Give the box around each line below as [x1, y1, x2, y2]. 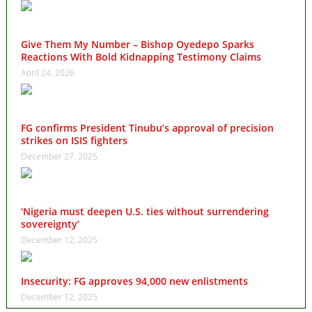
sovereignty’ [20, 217, 79, 231]
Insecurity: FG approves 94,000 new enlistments [20, 274, 248, 288]
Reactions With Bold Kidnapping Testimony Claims [20, 49, 261, 63]
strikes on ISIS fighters [20, 133, 127, 147]
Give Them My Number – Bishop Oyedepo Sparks [20, 37, 254, 51]
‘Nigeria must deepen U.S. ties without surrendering [20, 204, 269, 218]
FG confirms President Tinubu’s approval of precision [20, 120, 274, 134]
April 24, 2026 [20, 66, 75, 78]
